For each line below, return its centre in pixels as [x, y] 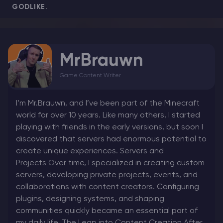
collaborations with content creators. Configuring [108, 187]
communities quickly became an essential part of [107, 211]
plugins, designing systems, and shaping [90, 199]
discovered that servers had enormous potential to [111, 140]
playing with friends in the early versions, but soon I [110, 128]
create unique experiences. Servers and [90, 152]
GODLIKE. [30, 7]
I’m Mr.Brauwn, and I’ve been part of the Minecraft [108, 104]
